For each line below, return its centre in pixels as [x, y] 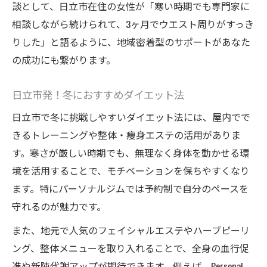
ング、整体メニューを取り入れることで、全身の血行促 [131, 248]
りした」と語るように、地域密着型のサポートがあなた [131, 42]
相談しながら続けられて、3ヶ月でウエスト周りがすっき [133, 24]
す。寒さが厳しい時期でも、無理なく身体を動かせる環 [131, 153]
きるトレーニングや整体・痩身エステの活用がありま [126, 135]
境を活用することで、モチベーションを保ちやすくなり [131, 171]
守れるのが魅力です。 [59, 207]
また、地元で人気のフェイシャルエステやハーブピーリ [131, 230]
